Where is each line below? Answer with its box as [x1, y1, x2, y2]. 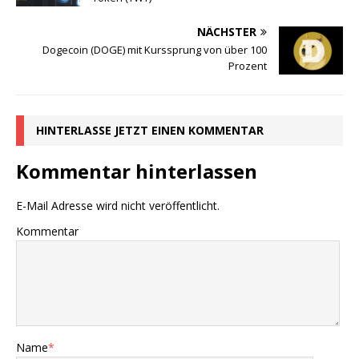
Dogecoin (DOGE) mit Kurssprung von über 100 [42, 42, 267, 58]
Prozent [228, 58, 267, 74]
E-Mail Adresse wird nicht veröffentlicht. [16, 198, 220, 214]
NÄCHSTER [197, 24, 256, 40]
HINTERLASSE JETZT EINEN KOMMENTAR [36, 123, 264, 139]
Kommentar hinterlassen [16, 158, 257, 185]
